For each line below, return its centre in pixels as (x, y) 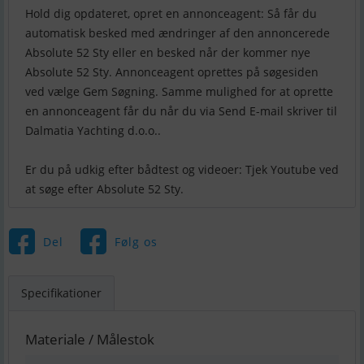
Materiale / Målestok (90, 340)
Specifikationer (61, 293)
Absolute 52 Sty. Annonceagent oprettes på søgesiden (172, 72)
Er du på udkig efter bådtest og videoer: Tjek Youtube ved (182, 170)
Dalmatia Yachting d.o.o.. (93, 131)
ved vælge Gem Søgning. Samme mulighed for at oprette (179, 92)
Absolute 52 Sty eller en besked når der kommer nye (168, 53)
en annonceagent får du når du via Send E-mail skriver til (181, 111)
